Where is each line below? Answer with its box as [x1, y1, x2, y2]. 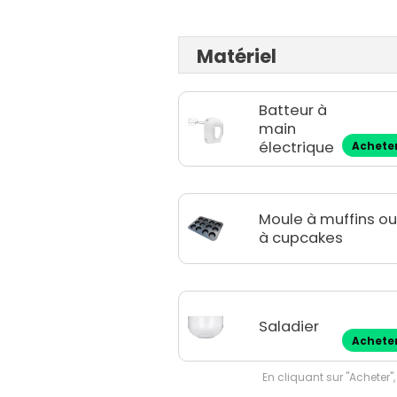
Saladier [259, 315, 320, 337]
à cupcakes [259, 228, 344, 249]
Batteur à [259, 100, 328, 121]
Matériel [197, 43, 277, 70]
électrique [259, 137, 335, 159]
